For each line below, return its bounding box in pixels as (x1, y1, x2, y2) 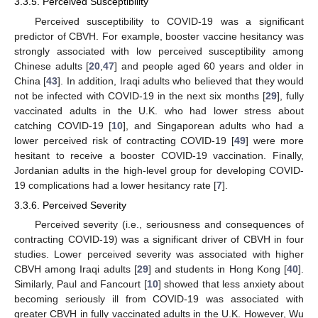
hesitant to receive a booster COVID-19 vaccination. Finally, (14, 149, 304, 161)
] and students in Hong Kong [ (148, 263, 287, 275)
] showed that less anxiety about (158, 278, 305, 290)
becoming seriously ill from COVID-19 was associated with (14, 292, 304, 305)
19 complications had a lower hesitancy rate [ (14, 179, 216, 191)
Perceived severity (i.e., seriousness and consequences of (34, 218, 304, 230)
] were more (246, 134, 304, 146)
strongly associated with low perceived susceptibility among (14, 45, 304, 57)
